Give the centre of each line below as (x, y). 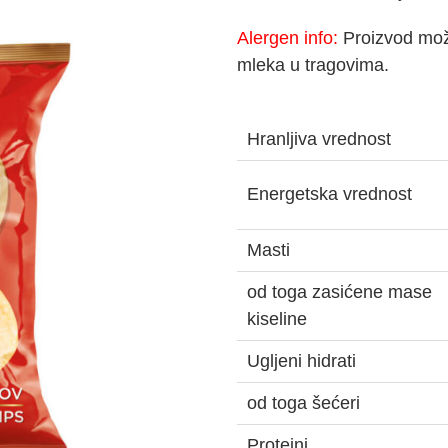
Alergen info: (288, 38)
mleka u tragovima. (313, 65)
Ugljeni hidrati (302, 361)
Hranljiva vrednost (319, 139)
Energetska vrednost (330, 194)
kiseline (277, 319)
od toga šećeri (304, 403)
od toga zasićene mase (340, 292)
